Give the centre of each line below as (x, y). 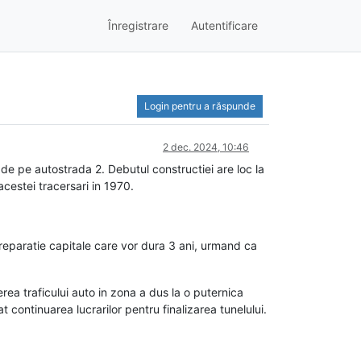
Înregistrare (138, 26)
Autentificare (224, 26)
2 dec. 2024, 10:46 (206, 147)
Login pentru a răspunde (200, 106)
